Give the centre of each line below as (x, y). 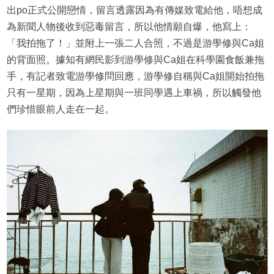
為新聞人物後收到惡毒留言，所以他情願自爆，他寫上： (129, 27)
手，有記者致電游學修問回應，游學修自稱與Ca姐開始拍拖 (135, 76)
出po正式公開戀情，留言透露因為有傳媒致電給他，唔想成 (134, 10)
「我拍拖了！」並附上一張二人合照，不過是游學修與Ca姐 (135, 43)
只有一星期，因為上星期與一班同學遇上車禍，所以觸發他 (134, 93)
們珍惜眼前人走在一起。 (60, 109)
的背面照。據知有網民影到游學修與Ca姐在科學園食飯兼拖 (135, 60)
